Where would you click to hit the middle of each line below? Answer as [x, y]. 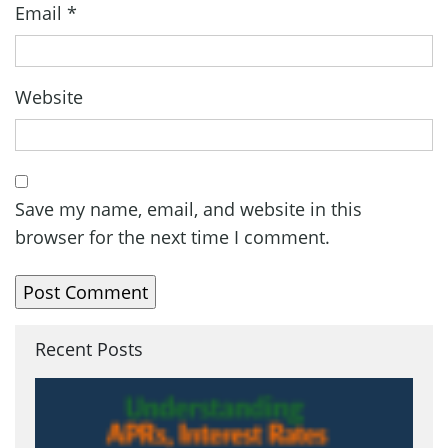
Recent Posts [89, 348]
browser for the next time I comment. [172, 236]
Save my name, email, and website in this [188, 208]
